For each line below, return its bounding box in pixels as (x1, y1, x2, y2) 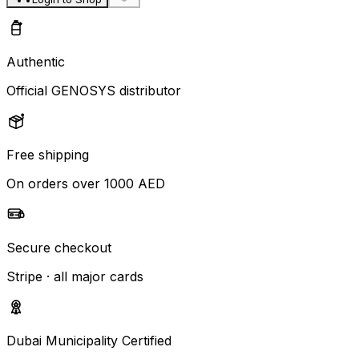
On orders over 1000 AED (6, 175, 165, 192)
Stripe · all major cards (6, 268, 143, 284)
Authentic (6, 53, 65, 70)
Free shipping (6, 146, 89, 163)
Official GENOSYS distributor (6, 82, 181, 99)
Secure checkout (6, 239, 111, 256)
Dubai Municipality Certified (6, 332, 171, 349)
